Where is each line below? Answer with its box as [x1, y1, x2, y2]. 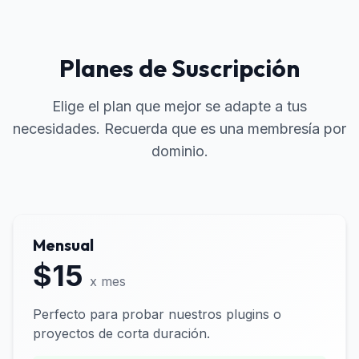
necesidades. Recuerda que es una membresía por [13, 120, 346, 137]
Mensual [33, 235, 94, 255]
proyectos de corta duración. [33, 325, 210, 341]
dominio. [151, 143, 208, 159]
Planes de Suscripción [59, 53, 300, 83]
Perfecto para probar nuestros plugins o [33, 306, 281, 322]
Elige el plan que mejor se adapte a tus [52, 98, 307, 115]
